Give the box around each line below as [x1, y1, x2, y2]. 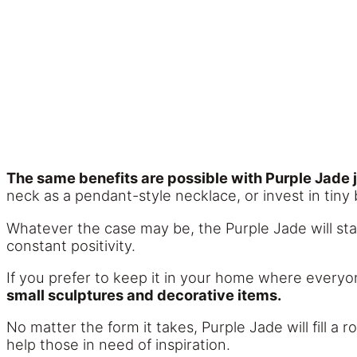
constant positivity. [6, 236, 135, 254]
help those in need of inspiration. [6, 335, 230, 354]
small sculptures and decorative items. [6, 285, 281, 304]
